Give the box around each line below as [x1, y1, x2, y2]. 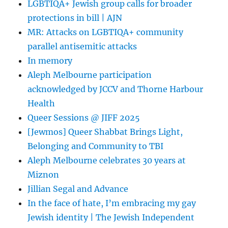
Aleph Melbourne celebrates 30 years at [27, 155, 186, 165]
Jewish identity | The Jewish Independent [27, 212, 195, 222]
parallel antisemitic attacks [27, 41, 139, 51]
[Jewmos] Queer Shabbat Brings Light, [27, 126, 183, 137]
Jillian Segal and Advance [27, 183, 129, 194]
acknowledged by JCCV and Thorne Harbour [27, 83, 204, 94]
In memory [27, 55, 73, 66]
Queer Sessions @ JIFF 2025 [27, 112, 140, 123]
